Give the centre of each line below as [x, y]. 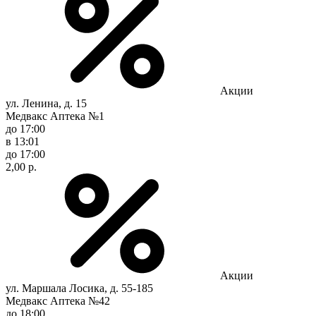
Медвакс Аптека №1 [55, 116]
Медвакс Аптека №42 [58, 300]
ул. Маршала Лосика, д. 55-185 [79, 288]
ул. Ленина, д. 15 [46, 103]
